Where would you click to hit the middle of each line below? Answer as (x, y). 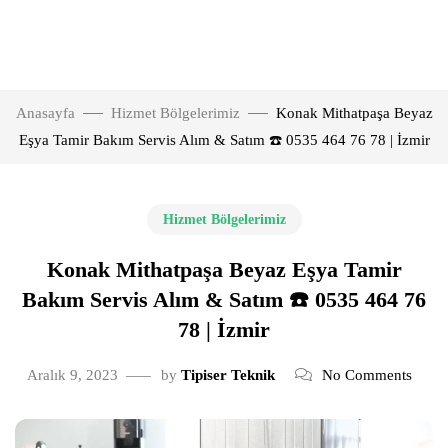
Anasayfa (45, 113)
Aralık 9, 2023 (72, 375)
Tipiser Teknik (227, 375)
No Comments (366, 375)
